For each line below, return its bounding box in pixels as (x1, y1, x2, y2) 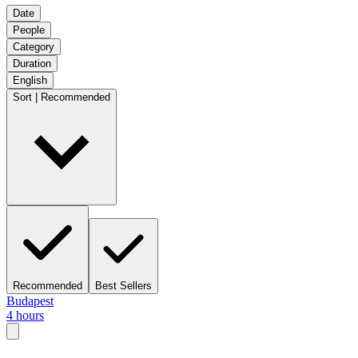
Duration (13, 57, 51, 70)
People (13, 23, 45, 36)
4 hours (6, 308, 44, 322)
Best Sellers (95, 279, 152, 292)
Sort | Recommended (13, 90, 110, 103)
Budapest (6, 293, 54, 308)
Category (13, 40, 54, 53)
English (13, 74, 47, 86)
